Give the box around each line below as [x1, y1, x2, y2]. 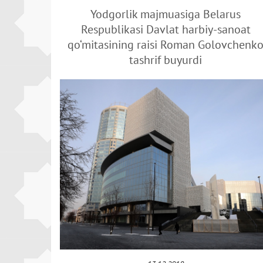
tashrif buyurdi [129, 52, 202, 68]
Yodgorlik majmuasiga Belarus [90, 6, 241, 22]
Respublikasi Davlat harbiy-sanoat [80, 22, 251, 37]
